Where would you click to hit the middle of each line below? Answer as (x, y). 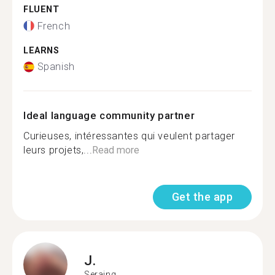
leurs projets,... (58, 150)
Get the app (202, 197)
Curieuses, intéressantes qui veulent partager (130, 136)
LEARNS (41, 50)
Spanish (56, 67)
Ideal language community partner (109, 115)
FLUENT (41, 10)
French (54, 26)
